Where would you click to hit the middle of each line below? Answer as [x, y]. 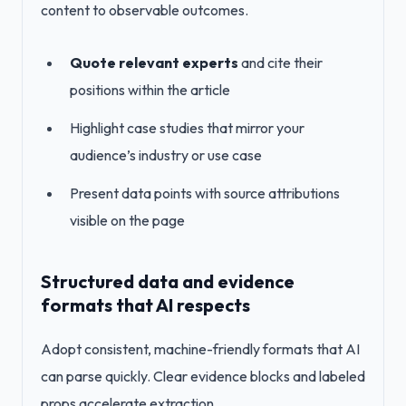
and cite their [280, 63]
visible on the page [127, 220]
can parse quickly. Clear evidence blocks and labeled [203, 376]
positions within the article [150, 90]
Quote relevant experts [154, 63]
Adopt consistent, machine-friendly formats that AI [200, 349]
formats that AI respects [145, 305]
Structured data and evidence [168, 281]
